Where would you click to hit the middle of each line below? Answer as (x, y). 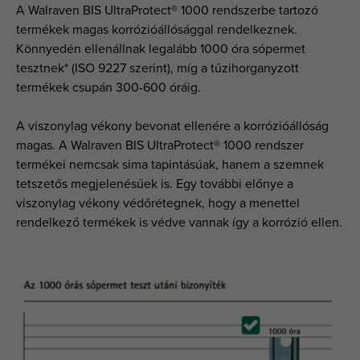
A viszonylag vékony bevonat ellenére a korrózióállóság (172, 126)
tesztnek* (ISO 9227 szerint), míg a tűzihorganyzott (157, 68)
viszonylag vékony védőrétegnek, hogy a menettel (158, 203)
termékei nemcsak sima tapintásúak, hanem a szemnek (170, 164)
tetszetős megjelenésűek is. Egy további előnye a (155, 184)
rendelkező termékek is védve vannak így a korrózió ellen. (179, 222)
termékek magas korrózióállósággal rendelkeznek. (157, 29)
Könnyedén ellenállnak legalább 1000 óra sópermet (161, 49)
